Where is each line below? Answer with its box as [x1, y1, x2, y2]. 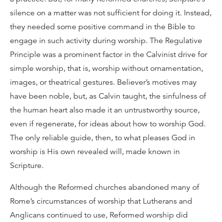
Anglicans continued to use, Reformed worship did [10, 210, 188, 220]
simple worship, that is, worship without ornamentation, [10, 63, 203, 73]
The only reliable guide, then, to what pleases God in [10, 133, 195, 143]
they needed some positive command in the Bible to [10, 22, 195, 32]
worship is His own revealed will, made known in [10, 147, 180, 157]
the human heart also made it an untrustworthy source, [10, 105, 200, 115]
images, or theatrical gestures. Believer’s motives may [10, 77, 197, 87]
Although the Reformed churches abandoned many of [10, 182, 199, 192]
